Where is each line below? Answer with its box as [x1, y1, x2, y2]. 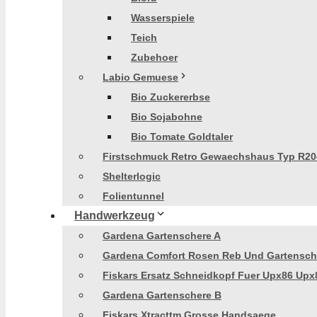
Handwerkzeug [74, 209, 155, 221]
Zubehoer [131, 52, 178, 63]
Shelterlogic [103, 171, 161, 182]
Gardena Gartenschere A [103, 230, 221, 241]
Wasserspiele [131, 12, 195, 23]
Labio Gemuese [103, 71, 178, 83]
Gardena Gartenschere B [103, 289, 221, 301]
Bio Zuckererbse [131, 91, 210, 103]
